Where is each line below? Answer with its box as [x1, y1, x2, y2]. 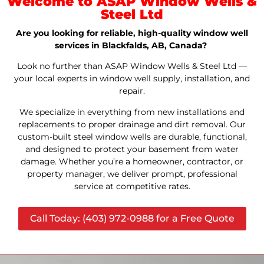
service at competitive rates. [74, 180, 190, 192]
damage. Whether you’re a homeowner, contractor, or [21, 156, 243, 167]
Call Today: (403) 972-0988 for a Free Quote [29, 213, 235, 225]
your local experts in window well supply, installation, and [14, 73, 250, 84]
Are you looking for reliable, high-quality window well [16, 28, 248, 38]
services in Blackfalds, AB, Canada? [55, 40, 207, 51]
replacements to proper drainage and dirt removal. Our [18, 118, 246, 130]
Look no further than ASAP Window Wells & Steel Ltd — [17, 61, 247, 72]
